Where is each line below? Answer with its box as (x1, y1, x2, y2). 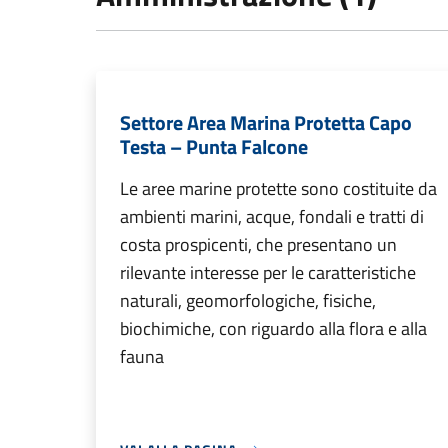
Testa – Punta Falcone (120, 131, 308, 163)
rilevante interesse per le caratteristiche (120, 259, 416, 287)
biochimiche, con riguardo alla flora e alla (120, 315, 427, 343)
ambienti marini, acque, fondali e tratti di (120, 203, 424, 231)
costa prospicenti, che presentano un (120, 231, 397, 259)
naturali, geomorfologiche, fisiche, (120, 287, 376, 315)
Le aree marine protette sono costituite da (120, 175, 437, 203)
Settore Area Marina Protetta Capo (120, 107, 412, 139)
